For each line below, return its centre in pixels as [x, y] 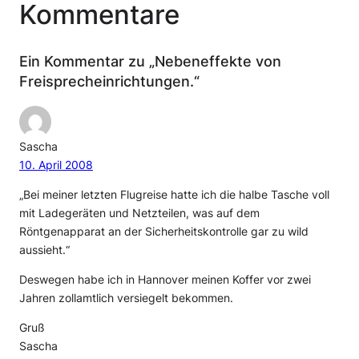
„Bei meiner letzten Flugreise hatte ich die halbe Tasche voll [174, 194]
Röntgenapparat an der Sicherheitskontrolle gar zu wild [164, 231]
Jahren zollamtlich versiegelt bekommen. [126, 298]
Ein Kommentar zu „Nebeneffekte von [150, 61]
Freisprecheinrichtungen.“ [109, 81]
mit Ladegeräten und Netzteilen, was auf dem [139, 213]
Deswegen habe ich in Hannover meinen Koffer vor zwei [165, 279]
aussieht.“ [44, 250]
